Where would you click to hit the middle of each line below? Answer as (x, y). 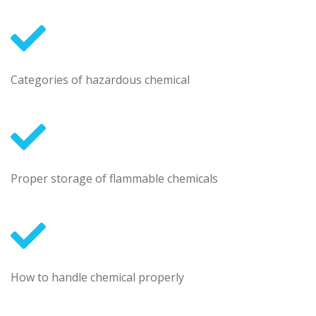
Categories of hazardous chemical (100, 80)
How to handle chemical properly (97, 277)
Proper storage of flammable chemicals (114, 178)
